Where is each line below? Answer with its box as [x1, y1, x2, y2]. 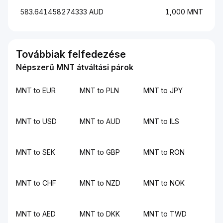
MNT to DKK [80, 210, 120, 218]
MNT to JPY [143, 86, 183, 95]
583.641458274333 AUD [20, 7, 104, 16]
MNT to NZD [80, 179, 120, 187]
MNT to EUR [16, 86, 56, 95]
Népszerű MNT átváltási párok [16, 62, 133, 72]
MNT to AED [16, 210, 56, 218]
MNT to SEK [16, 148, 55, 156]
